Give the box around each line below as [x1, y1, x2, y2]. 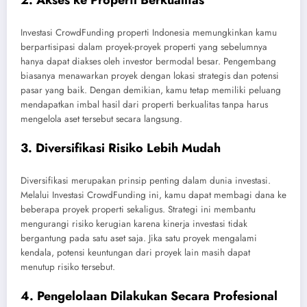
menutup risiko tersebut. [21, 260, 115, 273]
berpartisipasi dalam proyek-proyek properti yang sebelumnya [21, 40, 267, 53]
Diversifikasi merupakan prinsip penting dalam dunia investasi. [21, 173, 271, 187]
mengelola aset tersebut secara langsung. [21, 112, 182, 125]
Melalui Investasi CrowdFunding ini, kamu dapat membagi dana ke [21, 188, 286, 201]
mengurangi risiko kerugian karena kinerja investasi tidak [21, 217, 247, 230]
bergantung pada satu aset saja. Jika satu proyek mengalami [21, 231, 257, 245]
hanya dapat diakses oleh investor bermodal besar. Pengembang [21, 54, 276, 68]
